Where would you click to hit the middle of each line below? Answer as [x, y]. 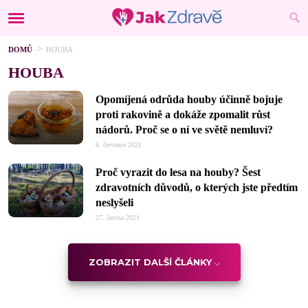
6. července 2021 [119, 145]
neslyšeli [114, 202]
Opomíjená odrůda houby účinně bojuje [189, 99]
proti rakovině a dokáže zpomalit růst [183, 114]
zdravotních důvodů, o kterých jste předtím [197, 187]
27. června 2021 [118, 218]
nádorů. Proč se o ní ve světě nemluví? [184, 130]
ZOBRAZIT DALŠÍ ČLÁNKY [150, 262]
